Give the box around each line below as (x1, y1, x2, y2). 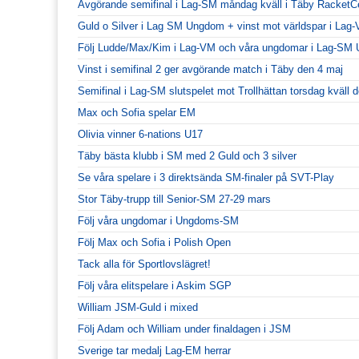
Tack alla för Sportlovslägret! (78, 258, 211, 271)
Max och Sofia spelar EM (78, 107, 196, 119)
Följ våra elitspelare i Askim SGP (78, 280, 232, 292)
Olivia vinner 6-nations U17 (78, 128, 203, 141)
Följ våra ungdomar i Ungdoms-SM (78, 215, 239, 228)
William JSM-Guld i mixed (78, 301, 198, 314)
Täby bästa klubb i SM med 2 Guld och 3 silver (78, 150, 296, 163)
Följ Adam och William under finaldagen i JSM (78, 323, 291, 336)
